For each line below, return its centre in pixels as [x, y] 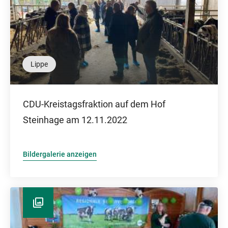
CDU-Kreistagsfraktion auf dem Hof [94, 104]
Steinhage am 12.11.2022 [75, 120]
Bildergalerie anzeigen [60, 154]
